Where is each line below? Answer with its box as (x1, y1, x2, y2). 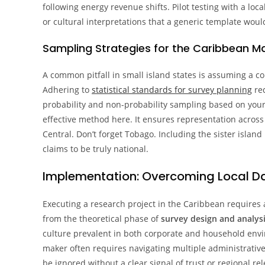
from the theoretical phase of (43, 213, 161, 224)
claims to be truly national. (43, 143, 148, 154)
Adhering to (43, 84, 92, 95)
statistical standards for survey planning (92, 84, 252, 95)
